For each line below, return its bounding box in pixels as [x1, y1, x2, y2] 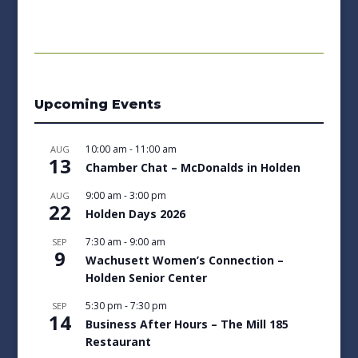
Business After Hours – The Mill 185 [85, 316, 288, 332]
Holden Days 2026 [85, 205, 185, 221]
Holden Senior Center [85, 269, 207, 285]
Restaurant [85, 333, 151, 349]
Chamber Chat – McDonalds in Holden [85, 159, 300, 175]
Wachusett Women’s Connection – [85, 252, 284, 268]
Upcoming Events [34, 96, 161, 112]
